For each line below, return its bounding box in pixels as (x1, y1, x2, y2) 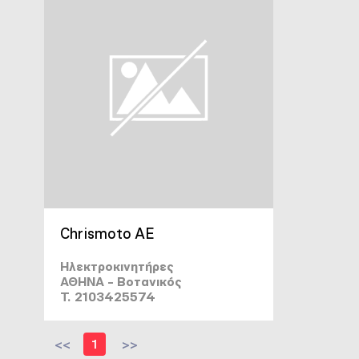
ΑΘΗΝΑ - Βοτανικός (60, 274, 182, 289)
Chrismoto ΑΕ (60, 224, 154, 243)
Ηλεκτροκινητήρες (60, 259, 174, 274)
